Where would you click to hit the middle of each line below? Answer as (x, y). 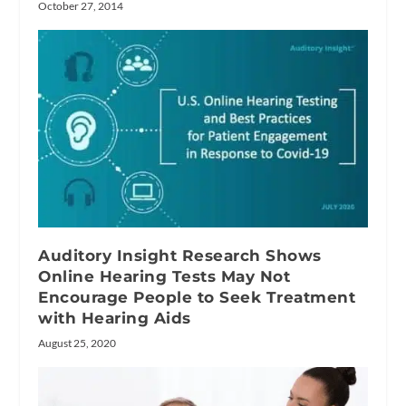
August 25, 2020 (77, 343)
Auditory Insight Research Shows (180, 255)
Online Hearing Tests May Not (164, 276)
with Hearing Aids (115, 318)
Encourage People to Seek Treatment (197, 297)
